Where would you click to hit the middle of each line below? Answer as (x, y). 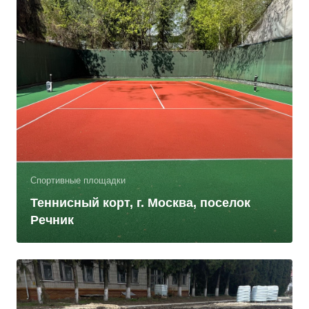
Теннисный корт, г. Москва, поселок (140, 203)
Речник (52, 220)
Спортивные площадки (78, 180)
